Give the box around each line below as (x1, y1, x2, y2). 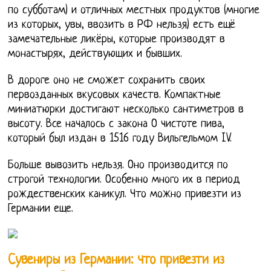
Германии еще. (8, 203, 74, 216)
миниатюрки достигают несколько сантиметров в (8, 103, 244, 117)
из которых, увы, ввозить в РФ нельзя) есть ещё (8, 19, 236, 32)
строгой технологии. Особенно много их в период (8, 174, 241, 187)
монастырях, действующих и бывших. (8, 48, 183, 61)
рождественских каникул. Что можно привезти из (8, 188, 242, 201)
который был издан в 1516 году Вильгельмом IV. (8, 132, 232, 146)
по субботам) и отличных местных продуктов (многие (8, 4, 260, 18)
